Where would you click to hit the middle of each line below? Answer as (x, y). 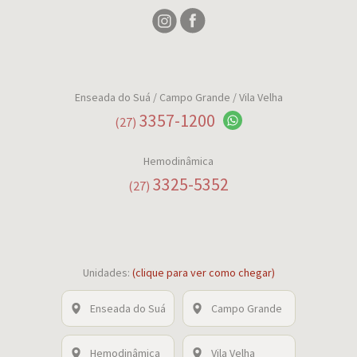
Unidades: (107, 272)
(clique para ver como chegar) (203, 272)
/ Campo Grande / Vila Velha (216, 97)
